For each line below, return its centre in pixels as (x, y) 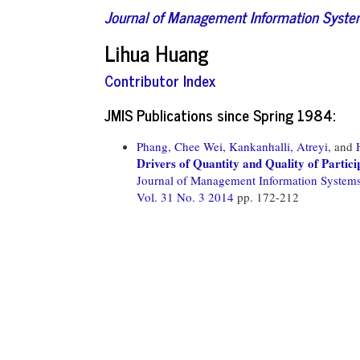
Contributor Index (160, 80)
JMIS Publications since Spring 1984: (220, 114)
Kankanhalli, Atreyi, (280, 146)
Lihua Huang (157, 52)
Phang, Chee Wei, (181, 146)
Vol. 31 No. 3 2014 (187, 196)
